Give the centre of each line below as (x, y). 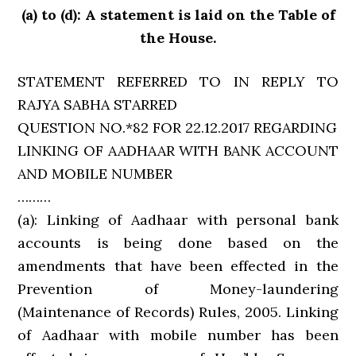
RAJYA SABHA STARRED (98, 104)
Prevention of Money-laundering (178, 289)
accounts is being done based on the (178, 243)
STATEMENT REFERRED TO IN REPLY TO (178, 81)
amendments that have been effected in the (178, 266)
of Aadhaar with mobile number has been (178, 335)
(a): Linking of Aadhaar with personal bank (178, 220)
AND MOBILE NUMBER (95, 174)
